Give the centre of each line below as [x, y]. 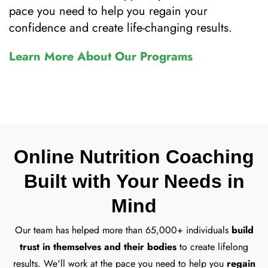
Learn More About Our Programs [101, 56]
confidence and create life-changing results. [122, 28]
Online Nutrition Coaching [134, 157]
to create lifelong [212, 247]
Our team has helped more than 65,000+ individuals [123, 230]
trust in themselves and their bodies [98, 247]
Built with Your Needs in [134, 182]
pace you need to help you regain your [108, 11]
